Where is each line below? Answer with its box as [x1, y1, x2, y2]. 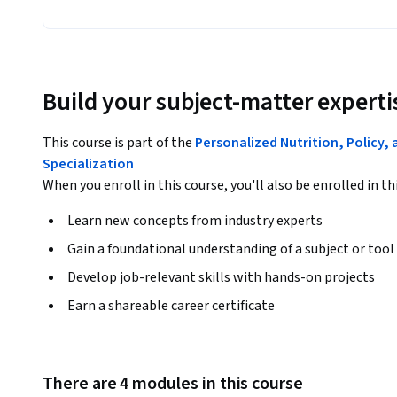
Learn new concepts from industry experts [67, 211, 323, 231]
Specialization [43, 154, 134, 175]
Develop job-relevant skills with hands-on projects [67, 268, 375, 288]
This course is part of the [43, 133, 195, 153]
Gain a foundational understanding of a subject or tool [67, 239, 394, 260]
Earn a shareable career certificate [67, 296, 275, 316]
